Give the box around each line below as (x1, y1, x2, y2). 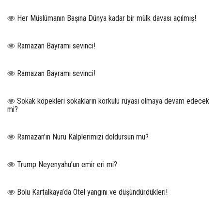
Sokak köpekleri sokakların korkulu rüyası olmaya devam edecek (17, 96, 209, 106)
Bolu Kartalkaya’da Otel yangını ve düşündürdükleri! (17, 187, 168, 197)
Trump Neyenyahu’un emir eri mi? (17, 160, 117, 170)
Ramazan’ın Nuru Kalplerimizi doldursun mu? (17, 132, 149, 142)
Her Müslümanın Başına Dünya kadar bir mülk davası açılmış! (17, 14, 196, 23)
